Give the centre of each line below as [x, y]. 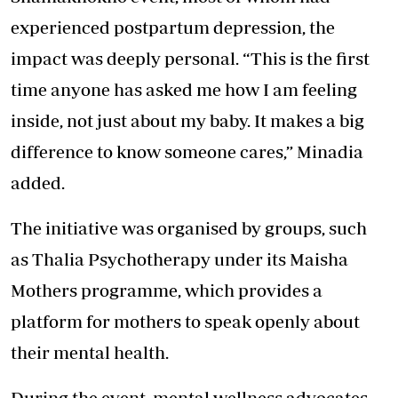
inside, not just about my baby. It [140, 121]
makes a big [317, 121]
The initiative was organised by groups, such [189, 228]
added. [38, 183]
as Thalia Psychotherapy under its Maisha [179, 259]
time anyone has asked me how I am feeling [184, 90]
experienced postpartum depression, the [173, 28]
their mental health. [90, 353]
